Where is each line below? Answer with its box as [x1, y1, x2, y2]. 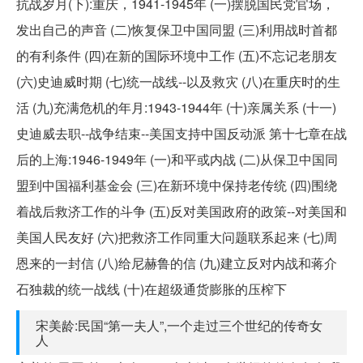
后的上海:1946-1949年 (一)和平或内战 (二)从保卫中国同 [16, 149, 338, 169]
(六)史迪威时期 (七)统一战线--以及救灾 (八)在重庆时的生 [16, 71, 340, 91]
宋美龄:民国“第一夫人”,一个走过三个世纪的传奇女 [36, 315, 322, 335]
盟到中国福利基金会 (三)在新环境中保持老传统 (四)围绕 [16, 175, 337, 194]
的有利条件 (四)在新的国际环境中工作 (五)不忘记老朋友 [16, 45, 337, 65]
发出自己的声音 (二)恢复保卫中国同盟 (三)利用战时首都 [16, 19, 337, 39]
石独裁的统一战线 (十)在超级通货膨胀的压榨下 [16, 279, 287, 298]
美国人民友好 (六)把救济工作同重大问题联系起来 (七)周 [16, 227, 337, 246]
